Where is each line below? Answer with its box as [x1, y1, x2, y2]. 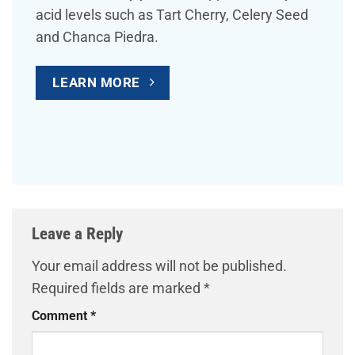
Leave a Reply [32, 223, 127, 244]
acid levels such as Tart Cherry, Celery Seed [36, 6, 308, 23]
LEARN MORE [52, 74, 140, 91]
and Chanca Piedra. [36, 29, 158, 45]
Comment [32, 308, 90, 324]
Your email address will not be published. [32, 258, 287, 274]
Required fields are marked [32, 280, 204, 296]
